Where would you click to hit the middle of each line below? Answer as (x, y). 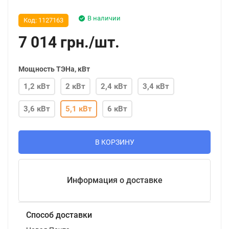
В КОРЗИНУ (114, 142)
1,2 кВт (37, 86)
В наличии (104, 18)
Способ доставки (59, 215)
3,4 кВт (156, 86)
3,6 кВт (37, 109)
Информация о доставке (114, 180)
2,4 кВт (114, 86)
